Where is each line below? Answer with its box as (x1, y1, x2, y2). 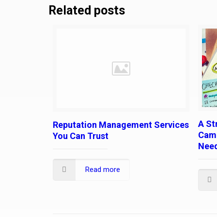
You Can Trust (53, 131, 108, 141)
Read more (85, 165, 120, 174)
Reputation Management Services (53, 120, 189, 130)
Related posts (48, 3, 125, 18)
